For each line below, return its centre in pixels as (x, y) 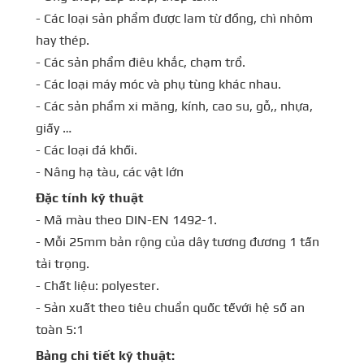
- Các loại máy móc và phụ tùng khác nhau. (158, 84)
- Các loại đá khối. (87, 149)
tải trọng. (63, 263)
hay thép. (63, 40)
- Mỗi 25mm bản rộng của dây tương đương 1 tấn (178, 241)
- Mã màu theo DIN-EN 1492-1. (126, 219)
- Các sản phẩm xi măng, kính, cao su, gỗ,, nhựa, (174, 106)
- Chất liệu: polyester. (97, 285)
